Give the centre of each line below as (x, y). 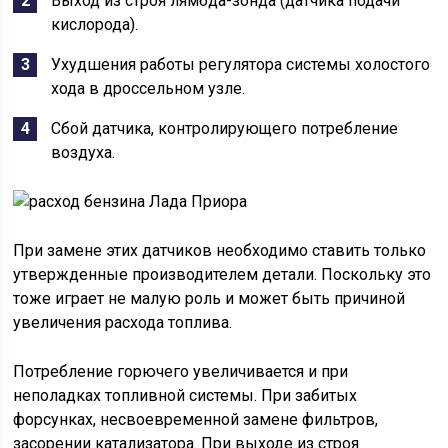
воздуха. (83, 152)
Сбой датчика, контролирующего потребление (225, 128)
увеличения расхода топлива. (123, 322)
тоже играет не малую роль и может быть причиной (209, 298)
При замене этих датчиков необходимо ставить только (220, 250)
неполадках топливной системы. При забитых (185, 395)
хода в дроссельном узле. (148, 88)
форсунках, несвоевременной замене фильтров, (196, 419)
